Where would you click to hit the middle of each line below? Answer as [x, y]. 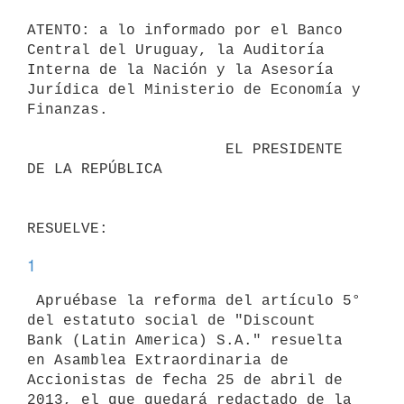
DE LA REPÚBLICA [95, 169]
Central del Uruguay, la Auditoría [176, 50]
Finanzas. [68, 110]
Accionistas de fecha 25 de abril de [185, 380]
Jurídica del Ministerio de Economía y [194, 90]
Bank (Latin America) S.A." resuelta [185, 340]
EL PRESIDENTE [126, 149]
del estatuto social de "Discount [171, 321]
